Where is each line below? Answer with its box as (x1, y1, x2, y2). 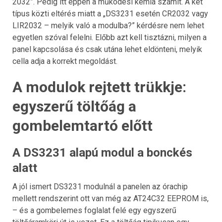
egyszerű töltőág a (12, 98, 136, 115)
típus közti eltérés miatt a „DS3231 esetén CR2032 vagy (12, 9, 208, 19)
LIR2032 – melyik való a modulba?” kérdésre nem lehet (12, 21, 204, 31)
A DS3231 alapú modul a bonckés (12, 146, 192, 160)
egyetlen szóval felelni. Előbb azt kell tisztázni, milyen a (12, 33, 207, 43)
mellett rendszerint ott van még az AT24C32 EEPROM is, (12, 194, 209, 204)
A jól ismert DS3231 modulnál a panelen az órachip (12, 182, 188, 192)
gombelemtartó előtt (12, 117, 153, 135)
